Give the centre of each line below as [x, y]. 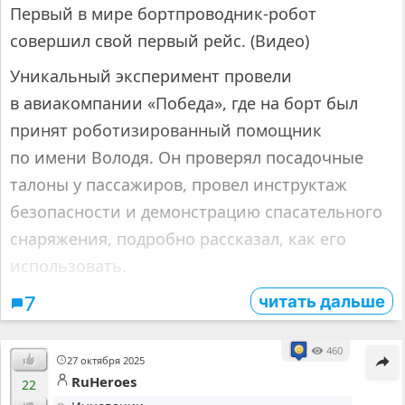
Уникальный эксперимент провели [151, 76]
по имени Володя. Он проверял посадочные [187, 158]
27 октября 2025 [106, 361]
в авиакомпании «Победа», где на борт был [184, 104]
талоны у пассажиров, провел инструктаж [179, 185]
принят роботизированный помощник [166, 131]
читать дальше [321, 301]
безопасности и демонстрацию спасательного [196, 212]
